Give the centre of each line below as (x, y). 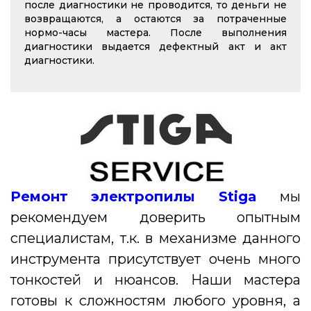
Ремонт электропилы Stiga (134, 197)
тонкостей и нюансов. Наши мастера (155, 280)
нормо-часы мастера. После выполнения (155, 33)
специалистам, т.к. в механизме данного (155, 238)
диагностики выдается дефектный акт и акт (155, 47)
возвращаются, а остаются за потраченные (155, 19)
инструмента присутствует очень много (155, 259)
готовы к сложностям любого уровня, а (155, 301)
